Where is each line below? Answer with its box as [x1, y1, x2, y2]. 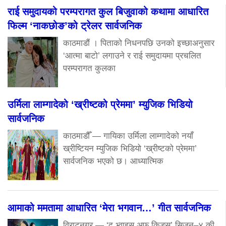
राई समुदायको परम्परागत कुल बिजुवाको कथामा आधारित [8, 6, 208, 17]
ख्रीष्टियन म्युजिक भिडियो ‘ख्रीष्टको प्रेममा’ [63, 143, 197, 153]
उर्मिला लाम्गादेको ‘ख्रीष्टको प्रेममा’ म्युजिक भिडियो [8, 98, 193, 110]
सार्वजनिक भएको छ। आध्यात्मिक [63, 156, 163, 166]
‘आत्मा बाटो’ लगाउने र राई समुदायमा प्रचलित [63, 50, 201, 61]
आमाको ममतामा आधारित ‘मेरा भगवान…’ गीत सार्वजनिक [8, 202, 211, 213]
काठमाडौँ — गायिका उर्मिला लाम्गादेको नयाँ [63, 131, 193, 141]
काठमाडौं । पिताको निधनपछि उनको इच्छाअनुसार [63, 38, 214, 48]
